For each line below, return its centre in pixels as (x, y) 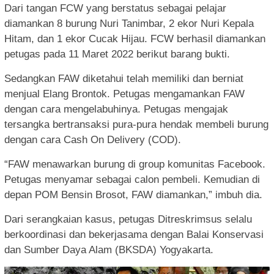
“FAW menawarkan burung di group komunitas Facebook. (135, 165)
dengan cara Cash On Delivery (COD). (93, 140)
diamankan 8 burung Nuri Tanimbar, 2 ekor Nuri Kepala (129, 24)
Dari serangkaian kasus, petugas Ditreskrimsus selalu (128, 220)
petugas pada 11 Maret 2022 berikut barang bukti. (117, 54)
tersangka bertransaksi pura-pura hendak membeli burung (136, 125)
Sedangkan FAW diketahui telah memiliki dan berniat (124, 79)
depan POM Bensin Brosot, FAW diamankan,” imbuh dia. (133, 195)
